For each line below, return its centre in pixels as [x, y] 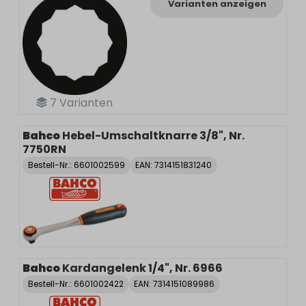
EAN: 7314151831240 [174, 165]
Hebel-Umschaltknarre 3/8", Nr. [153, 135]
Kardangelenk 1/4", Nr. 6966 [142, 268]
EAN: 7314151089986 [175, 283]
